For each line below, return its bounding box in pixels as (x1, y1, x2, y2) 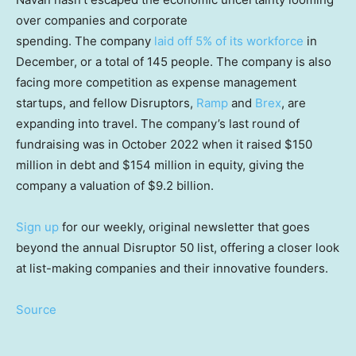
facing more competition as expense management (16, 75, 296, 91)
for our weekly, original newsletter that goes (59, 219, 310, 235)
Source (16, 302, 56, 318)
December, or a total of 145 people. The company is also (16, 54, 331, 70)
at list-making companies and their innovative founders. (16, 261, 328, 277)
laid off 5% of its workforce (154, 33, 304, 49)
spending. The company (16, 33, 154, 49)
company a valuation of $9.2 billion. (16, 178, 214, 194)
